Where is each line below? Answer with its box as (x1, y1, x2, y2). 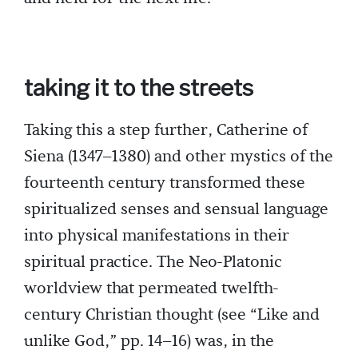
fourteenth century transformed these (24, 173, 305, 194)
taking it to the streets (24, 74, 253, 102)
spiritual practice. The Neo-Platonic (24, 252, 282, 273)
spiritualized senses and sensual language (24, 199, 328, 221)
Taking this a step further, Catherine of (24, 120, 308, 141)
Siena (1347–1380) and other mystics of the (24, 146, 333, 168)
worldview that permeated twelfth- (24, 278, 279, 300)
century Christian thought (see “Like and (24, 304, 320, 326)
